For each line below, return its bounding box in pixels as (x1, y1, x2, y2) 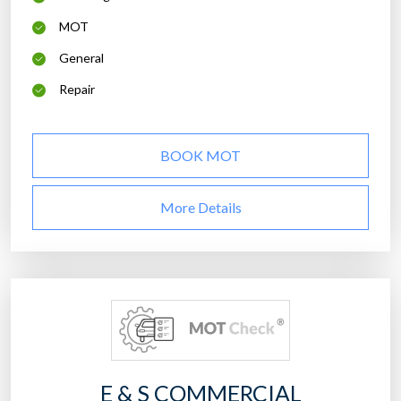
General (59, 50, 104, 66)
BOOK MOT (160, 147, 241, 165)
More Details (159, 199, 242, 217)
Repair (59, 81, 95, 98)
